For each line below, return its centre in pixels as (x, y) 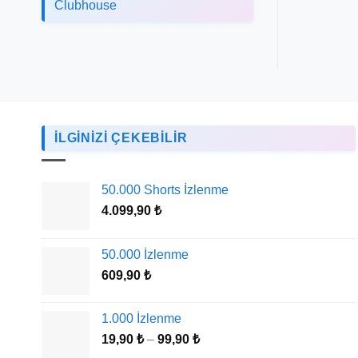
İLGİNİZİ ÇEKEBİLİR (121, 137)
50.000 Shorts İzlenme (165, 190)
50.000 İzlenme (145, 255)
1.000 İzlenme (141, 319)
